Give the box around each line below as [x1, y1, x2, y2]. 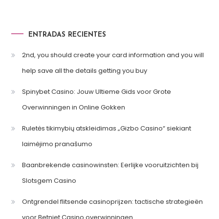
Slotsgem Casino [22, 176, 76, 186]
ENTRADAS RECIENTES [28, 31, 106, 39]
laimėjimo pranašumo [22, 139, 92, 149]
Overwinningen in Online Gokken [22, 103, 125, 112]
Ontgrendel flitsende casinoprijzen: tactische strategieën [22, 197, 203, 207]
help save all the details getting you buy [22, 66, 147, 76]
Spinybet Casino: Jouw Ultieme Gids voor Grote [22, 87, 171, 97]
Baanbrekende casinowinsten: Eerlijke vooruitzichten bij [22, 160, 198, 170]
